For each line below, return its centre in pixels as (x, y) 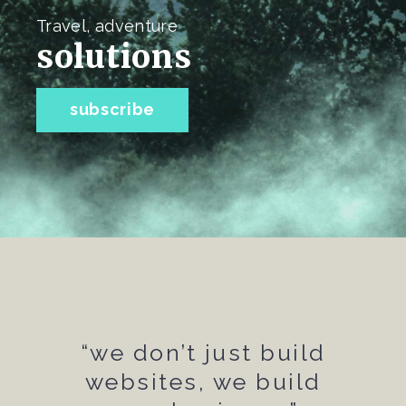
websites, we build (203, 382)
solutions (114, 58)
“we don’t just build (203, 353)
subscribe (112, 110)
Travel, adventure (107, 26)
